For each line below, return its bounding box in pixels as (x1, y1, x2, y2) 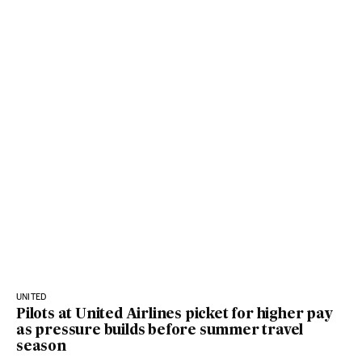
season (16, 339, 66, 354)
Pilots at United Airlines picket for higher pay (16, 307, 333, 322)
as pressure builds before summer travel (16, 323, 304, 338)
